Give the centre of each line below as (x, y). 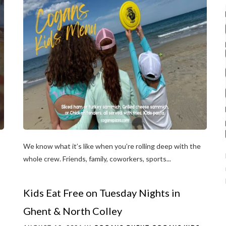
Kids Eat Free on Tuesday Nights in (102, 192)
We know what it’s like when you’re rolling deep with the (112, 146)
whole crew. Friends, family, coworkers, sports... (97, 158)
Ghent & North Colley (73, 211)
